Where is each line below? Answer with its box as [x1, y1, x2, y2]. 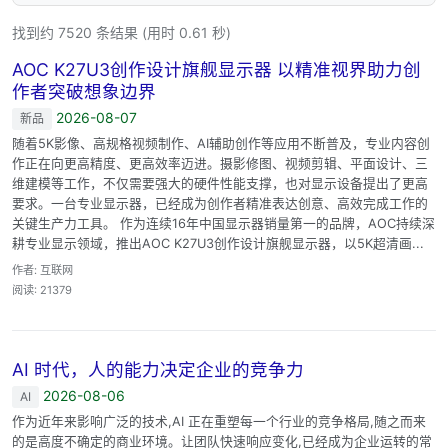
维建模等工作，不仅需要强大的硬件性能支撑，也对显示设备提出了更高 [12, 175, 428, 191]
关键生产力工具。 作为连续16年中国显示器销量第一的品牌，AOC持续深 [12, 215, 435, 231]
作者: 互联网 [12, 262, 73, 277]
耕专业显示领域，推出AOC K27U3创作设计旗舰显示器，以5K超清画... [12, 235, 424, 251]
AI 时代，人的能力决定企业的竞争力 [12, 358, 304, 380]
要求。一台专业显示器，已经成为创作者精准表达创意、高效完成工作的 [12, 195, 428, 211]
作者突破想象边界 [12, 80, 156, 102]
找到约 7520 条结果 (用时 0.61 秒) [12, 23, 231, 41]
